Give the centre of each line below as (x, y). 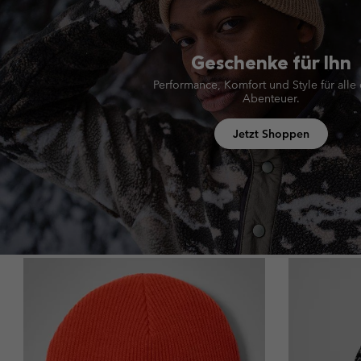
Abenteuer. (271, 99)
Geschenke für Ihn (271, 62)
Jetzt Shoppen (271, 134)
